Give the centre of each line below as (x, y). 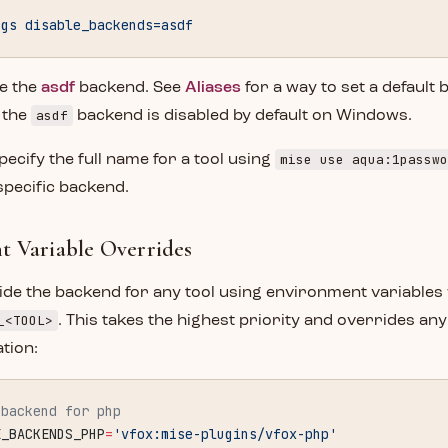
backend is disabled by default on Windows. (242, 116)
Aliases (213, 88)
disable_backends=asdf (105, 25)
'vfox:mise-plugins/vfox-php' (225, 434)
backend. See (130, 88)
